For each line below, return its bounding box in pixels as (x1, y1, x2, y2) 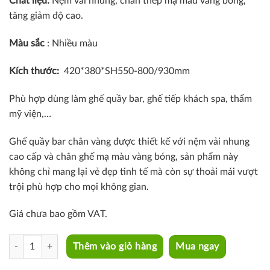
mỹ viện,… (9, 108, 51, 119)
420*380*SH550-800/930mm (64, 66, 190, 77)
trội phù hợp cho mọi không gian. (9, 181, 149, 192)
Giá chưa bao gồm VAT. (9, 209, 107, 219)
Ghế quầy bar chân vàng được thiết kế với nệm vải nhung (9, 136, 250, 146)
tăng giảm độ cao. (9, 11, 83, 21)
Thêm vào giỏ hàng (72, 242, 157, 252)
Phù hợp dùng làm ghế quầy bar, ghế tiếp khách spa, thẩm (9, 93, 252, 104)
